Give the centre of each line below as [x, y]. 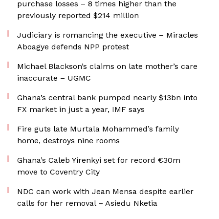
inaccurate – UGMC [54, 78]
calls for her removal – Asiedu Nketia [87, 203]
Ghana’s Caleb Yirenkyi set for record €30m [99, 160]
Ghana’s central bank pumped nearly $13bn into [107, 98]
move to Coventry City [58, 172]
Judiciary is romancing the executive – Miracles [108, 35]
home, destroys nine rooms [68, 141]
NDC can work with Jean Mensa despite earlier [105, 191]
